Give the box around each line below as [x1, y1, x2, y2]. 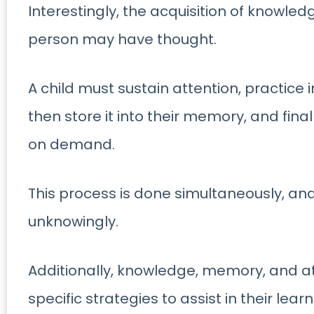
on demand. [28, 135, 115, 155]
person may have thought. [28, 29, 217, 50]
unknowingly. [28, 212, 118, 232]
